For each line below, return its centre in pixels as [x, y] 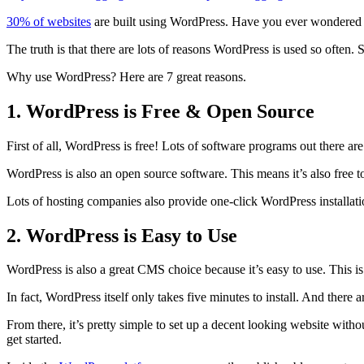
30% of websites [49, 21]
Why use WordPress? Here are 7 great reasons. [126, 76]
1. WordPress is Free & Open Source [160, 111]
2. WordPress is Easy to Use [122, 235]
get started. [34, 340]
